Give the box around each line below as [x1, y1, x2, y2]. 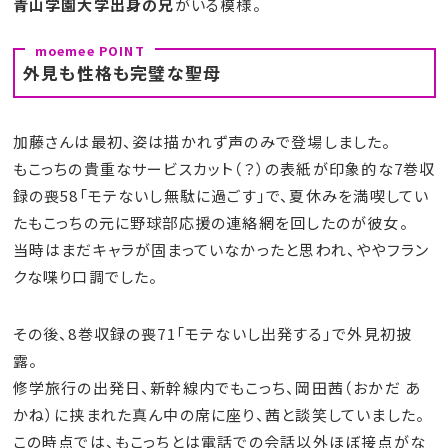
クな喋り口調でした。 [12, 265, 159, 287]
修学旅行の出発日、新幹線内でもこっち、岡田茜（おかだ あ [12, 376, 422, 398]
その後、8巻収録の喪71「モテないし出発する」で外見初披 [12, 322, 413, 344]
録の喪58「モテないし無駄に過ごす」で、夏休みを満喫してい [12, 184, 430, 206]
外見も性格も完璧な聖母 [23, 59, 222, 85]
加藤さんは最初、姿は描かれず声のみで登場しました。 [12, 130, 392, 152]
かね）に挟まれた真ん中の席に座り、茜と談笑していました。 [12, 403, 426, 425]
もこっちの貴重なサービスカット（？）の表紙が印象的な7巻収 [12, 157, 436, 179]
